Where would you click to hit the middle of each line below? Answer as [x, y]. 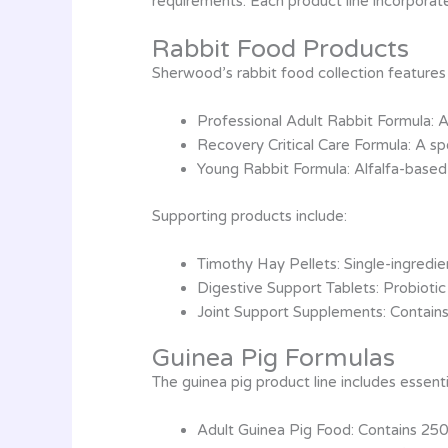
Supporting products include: [249, 215]
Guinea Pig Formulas [273, 358]
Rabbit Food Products [280, 49]
